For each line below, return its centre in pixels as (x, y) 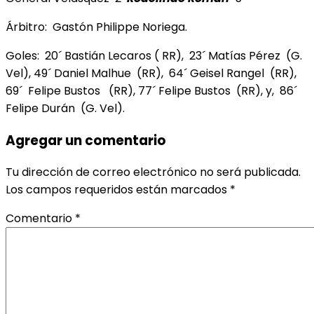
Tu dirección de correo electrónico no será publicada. (153, 172)
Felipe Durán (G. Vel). (65, 108)
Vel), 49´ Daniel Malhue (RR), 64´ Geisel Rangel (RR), (152, 73)
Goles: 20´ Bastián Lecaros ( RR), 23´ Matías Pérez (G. (154, 55)
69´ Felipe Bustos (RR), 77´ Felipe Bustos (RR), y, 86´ (151, 90)
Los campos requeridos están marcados (118, 190)
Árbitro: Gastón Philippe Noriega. (96, 27)
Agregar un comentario (86, 140)
